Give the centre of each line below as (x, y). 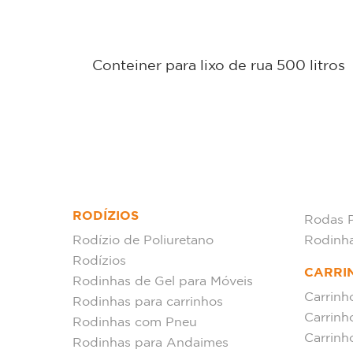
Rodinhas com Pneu (135, 323)
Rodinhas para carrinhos (148, 302)
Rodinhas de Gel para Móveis (163, 282)
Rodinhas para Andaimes (150, 343)
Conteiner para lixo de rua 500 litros (218, 66)
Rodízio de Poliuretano (143, 241)
